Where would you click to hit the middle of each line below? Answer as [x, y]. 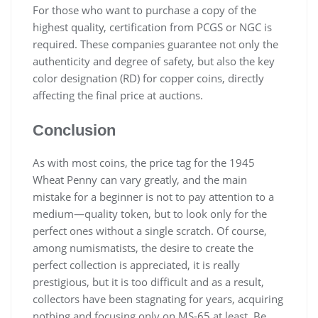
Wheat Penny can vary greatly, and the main [140, 179]
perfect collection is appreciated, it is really [136, 264]
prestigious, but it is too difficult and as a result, [148, 281]
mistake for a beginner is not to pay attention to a [153, 196]
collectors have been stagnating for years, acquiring [158, 298]
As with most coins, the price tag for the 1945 [144, 162]
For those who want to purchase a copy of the [144, 10]
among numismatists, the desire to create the [143, 247]
